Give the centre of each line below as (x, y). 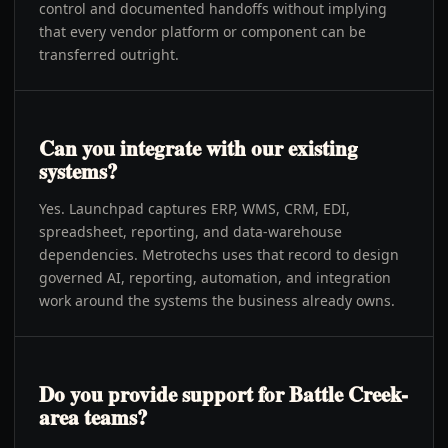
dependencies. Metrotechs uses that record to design (219, 254)
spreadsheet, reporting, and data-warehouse (190, 231)
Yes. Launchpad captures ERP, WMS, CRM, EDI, (194, 208)
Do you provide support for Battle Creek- (223, 394)
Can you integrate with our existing (198, 148)
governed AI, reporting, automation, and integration (215, 277)
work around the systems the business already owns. (217, 300)
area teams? (93, 417)
